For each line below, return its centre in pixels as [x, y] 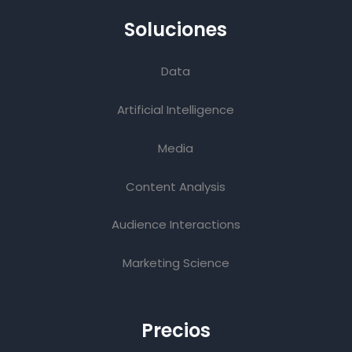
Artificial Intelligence [176, 109]
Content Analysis [176, 186]
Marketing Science [176, 263]
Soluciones [176, 29]
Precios [176, 331]
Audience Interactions [176, 225]
